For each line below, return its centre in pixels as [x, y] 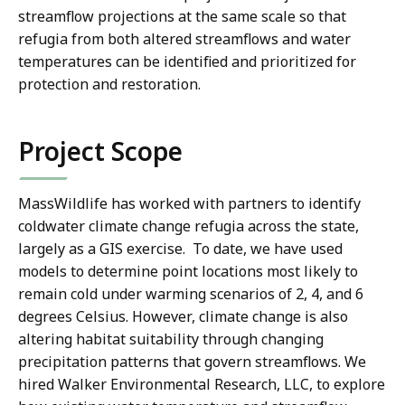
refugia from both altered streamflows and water [184, 39]
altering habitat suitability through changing [171, 339]
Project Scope [100, 151]
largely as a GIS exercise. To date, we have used [180, 249]
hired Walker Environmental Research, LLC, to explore [202, 385]
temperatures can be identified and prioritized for [187, 62]
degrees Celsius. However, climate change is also [183, 317]
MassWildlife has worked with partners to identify [189, 204]
